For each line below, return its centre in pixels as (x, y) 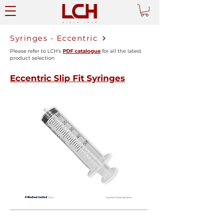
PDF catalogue (82, 51)
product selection (32, 58)
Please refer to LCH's (36, 51)
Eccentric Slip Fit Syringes (67, 78)
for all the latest (121, 51)
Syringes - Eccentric (54, 38)
